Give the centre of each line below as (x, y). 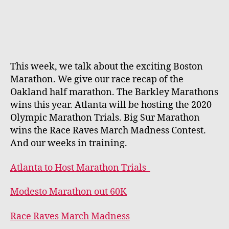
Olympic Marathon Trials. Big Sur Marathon (105, 118)
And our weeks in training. (69, 143)
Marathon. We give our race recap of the (97, 79)
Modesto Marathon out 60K (68, 192)
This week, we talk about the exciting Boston (107, 67)
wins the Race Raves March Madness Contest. (108, 131)
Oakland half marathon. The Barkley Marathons (114, 92)
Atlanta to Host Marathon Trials (80, 168)
